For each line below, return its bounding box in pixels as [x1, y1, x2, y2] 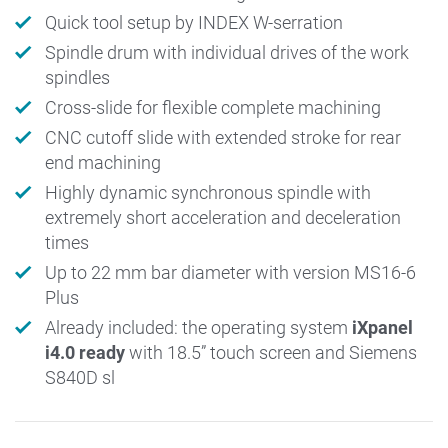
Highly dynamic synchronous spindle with [45, 181, 371, 203]
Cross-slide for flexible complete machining [45, 96, 381, 118]
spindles [45, 66, 110, 88]
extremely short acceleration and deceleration [45, 206, 401, 228]
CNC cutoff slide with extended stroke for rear [45, 126, 401, 148]
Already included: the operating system [45, 316, 352, 338]
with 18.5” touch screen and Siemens [129, 341, 417, 363]
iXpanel [352, 316, 413, 338]
